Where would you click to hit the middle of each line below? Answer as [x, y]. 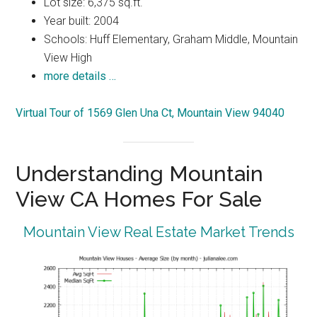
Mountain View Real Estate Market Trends [158, 232]
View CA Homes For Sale [139, 200]
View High [68, 58]
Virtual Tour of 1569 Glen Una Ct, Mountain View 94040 [150, 113]
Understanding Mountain [140, 174]
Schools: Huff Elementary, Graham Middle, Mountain [171, 40]
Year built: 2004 [82, 21]
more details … [80, 76]
